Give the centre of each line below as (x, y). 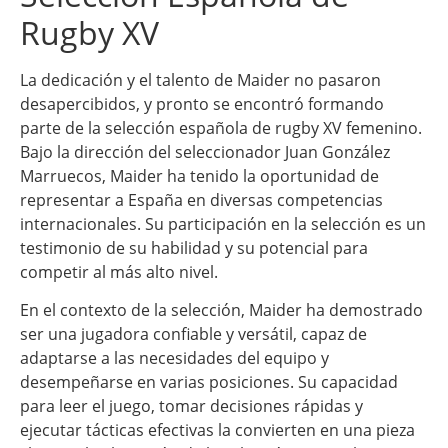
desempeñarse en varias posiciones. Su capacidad (209, 382)
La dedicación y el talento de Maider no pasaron (200, 79)
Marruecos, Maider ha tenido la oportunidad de (199, 175)
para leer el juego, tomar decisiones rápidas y (191, 406)
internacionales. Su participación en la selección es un (223, 223)
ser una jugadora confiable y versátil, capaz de (193, 334)
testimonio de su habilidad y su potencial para (194, 247)
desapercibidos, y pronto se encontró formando (202, 103)
